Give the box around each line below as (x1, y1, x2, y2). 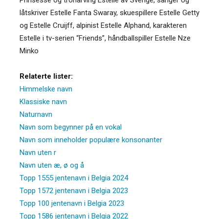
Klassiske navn (20, 97, 67, 106)
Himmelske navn (20, 84, 72, 93)
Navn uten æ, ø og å (20, 160, 84, 170)
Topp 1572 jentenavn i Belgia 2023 (20, 186, 128, 195)
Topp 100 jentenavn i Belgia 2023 (20, 198, 124, 208)
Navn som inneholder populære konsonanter (20, 135, 162, 144)
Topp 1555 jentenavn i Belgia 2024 (20, 173, 128, 182)
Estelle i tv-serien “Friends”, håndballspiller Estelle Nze (20, 33, 191, 43)
